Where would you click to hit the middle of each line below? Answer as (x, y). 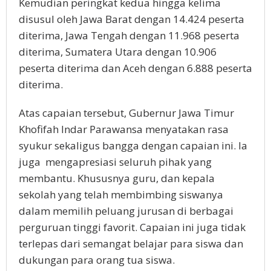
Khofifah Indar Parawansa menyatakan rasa (124, 129)
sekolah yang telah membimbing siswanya (121, 194)
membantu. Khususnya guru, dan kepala (117, 178)
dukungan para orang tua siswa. (97, 260)
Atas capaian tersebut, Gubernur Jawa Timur (126, 113)
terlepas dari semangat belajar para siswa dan (131, 243)
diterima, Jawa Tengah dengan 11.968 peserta (129, 35)
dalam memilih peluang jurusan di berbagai (126, 211)
